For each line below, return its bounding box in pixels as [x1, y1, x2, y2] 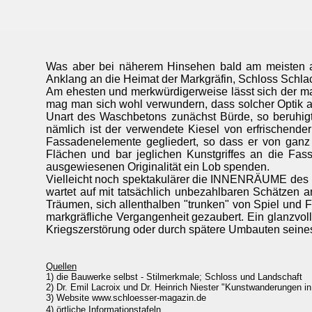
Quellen [46, 261, 77, 272]
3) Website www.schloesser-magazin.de [46, 292, 206, 303]
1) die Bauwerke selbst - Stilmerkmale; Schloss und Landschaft [46, 272, 302, 282]
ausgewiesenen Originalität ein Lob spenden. [46, 161, 270, 173]
